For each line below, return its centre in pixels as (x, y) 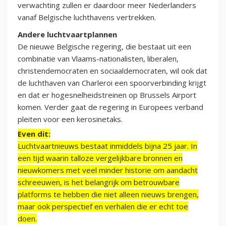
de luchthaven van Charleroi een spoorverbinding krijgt (112, 83)
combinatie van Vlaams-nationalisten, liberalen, (98, 59)
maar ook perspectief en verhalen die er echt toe (103, 207)
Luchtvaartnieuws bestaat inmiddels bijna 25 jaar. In (107, 146)
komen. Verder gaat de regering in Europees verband (110, 107)
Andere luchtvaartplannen (67, 35)
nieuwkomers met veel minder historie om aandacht (108, 170)
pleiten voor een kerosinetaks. (70, 119)
